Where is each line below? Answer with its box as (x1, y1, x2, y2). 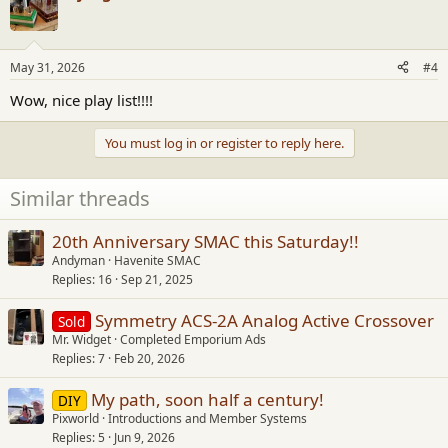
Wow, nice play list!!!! (10, 89, 153, 110)
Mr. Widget (52, 330, 111, 348)
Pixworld (52, 409, 99, 427)
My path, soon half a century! (90, 387, 324, 411)
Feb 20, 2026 (114, 349, 185, 367)
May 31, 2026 (10, 58, 85, 76)
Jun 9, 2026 (114, 428, 175, 446)
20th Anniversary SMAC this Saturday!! (52, 229, 359, 253)
